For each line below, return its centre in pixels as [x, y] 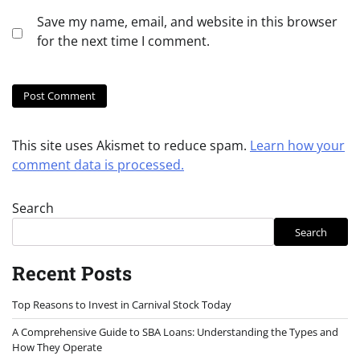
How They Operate [57, 348]
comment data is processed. [98, 165]
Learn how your [297, 146]
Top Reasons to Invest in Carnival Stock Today [122, 305]
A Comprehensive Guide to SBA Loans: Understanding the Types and [175, 332]
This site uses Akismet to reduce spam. [131, 146]
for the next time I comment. [123, 41]
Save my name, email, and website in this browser [187, 21]
